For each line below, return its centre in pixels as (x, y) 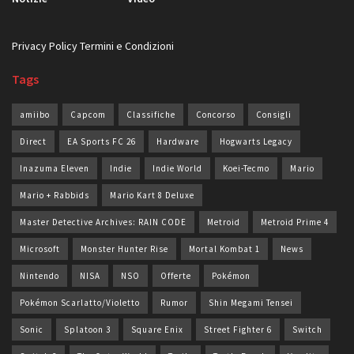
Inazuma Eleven (55, 168)
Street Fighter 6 (238, 329)
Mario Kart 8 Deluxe (152, 195)
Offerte (176, 275)
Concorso (216, 114)
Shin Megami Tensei (251, 302)
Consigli (274, 114)
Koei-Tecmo (246, 168)
